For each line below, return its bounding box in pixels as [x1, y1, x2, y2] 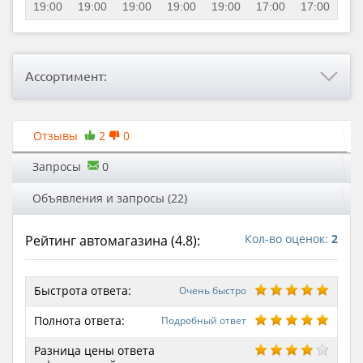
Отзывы [33, 127, 85, 143]
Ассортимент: [34, 69, 107, 83]
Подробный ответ [161, 313, 246, 327]
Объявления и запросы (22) [32, 190, 188, 206]
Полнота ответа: [34, 312, 125, 328]
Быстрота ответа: [34, 282, 131, 298]
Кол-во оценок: [245, 230, 331, 246]
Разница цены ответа [34, 342, 155, 358]
